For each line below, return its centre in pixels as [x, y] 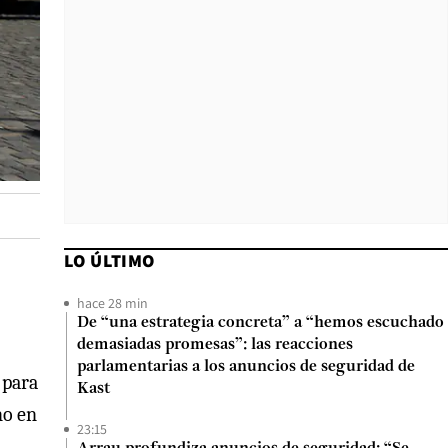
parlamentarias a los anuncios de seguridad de [246, 367]
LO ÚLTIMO [109, 260]
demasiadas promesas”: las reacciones [215, 345]
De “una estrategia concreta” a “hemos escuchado [260, 323]
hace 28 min [112, 303]
